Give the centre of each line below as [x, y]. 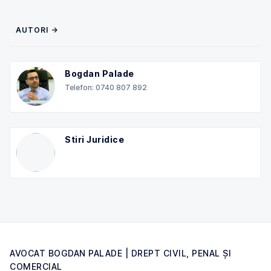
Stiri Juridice [94, 139]
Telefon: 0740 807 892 [106, 87]
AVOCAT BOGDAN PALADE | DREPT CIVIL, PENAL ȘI [120, 253]
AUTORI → [37, 30]
